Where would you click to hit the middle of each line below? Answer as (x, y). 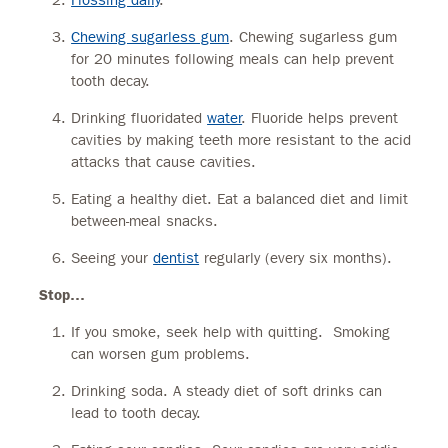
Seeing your (112, 257)
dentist (176, 257)
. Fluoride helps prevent (320, 117)
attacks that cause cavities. (164, 161)
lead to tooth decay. (136, 412)
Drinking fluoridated (139, 117)
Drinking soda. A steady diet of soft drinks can (227, 390)
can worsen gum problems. (161, 353)
